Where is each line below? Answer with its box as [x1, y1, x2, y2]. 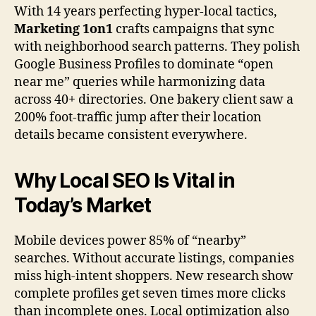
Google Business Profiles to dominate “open [14, 56, 274, 73]
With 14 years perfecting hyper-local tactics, [14, 3, 277, 20]
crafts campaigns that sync [113, 20, 274, 37]
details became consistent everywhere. [14, 126, 248, 143]
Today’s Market [14, 193, 151, 217]
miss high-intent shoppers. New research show [14, 267, 293, 284]
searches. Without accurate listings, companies [14, 250, 294, 267]
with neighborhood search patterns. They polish [14, 38, 300, 55]
